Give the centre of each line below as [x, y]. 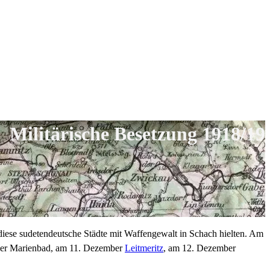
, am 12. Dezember [199, 248]
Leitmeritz [144, 248]
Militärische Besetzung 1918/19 [137, 134]
